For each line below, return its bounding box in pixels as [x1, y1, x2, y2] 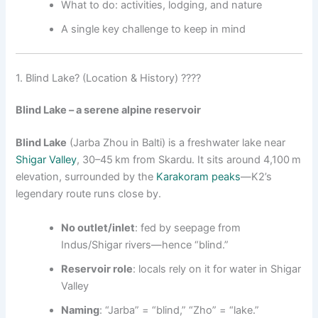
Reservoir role [61, 262, 133, 275]
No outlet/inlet [61, 221, 136, 234]
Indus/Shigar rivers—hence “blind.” [61, 238, 229, 251]
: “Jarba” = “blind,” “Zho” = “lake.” [99, 303, 260, 317]
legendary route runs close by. [16, 187, 162, 201]
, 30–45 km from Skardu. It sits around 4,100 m [77, 153, 302, 167]
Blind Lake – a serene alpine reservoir [16, 104, 202, 117]
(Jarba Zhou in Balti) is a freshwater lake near [67, 136, 286, 150]
